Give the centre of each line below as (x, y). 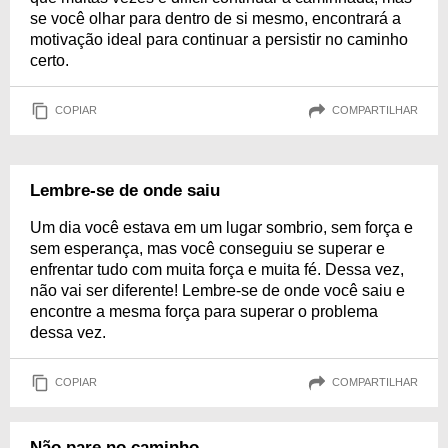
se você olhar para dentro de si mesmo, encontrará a (215, 18)
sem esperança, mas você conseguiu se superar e (207, 248)
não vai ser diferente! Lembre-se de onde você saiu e (217, 290)
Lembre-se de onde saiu (125, 190)
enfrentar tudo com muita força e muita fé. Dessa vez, (217, 269)
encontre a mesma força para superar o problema (204, 311)
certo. (49, 60)
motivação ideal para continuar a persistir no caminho (219, 39)
